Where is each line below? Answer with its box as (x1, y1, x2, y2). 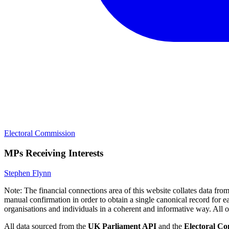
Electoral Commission (4, 129, 75, 138)
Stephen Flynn (4, 168, 51, 177)
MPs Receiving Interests (4, 148, 103, 159)
